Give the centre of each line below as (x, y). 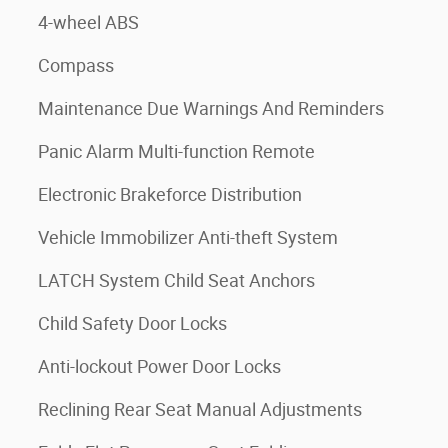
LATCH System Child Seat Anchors (176, 280)
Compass (76, 65)
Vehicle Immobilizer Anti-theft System (188, 237)
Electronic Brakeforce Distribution (170, 194)
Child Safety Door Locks (132, 323)
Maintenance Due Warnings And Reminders (211, 108)
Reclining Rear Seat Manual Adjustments (200, 409)
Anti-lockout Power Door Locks (159, 366)
